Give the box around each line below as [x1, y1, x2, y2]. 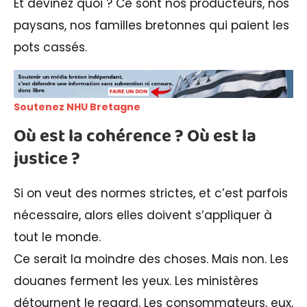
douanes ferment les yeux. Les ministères [14, 273, 258, 290]
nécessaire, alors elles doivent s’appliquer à [14, 207, 272, 224]
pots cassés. [14, 39, 87, 56]
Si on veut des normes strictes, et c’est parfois [14, 185, 288, 202]
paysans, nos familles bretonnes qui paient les [14, 17, 289, 34]
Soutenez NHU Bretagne [14, 100, 140, 114]
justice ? [14, 145, 80, 174]
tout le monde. [14, 229, 101, 246]
